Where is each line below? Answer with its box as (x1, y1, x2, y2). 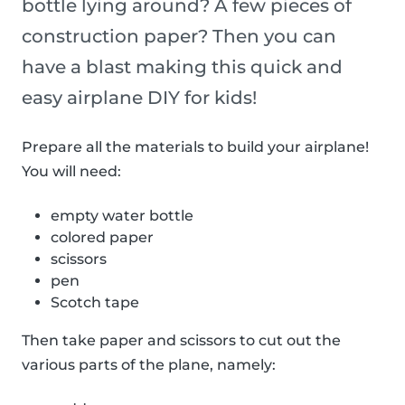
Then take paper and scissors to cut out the (22, 332, 341, 350)
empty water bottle (51, 207, 193, 225)
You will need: (22, 163, 121, 181)
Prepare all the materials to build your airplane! (22, 138, 369, 156)
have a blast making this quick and (22, 56, 343, 79)
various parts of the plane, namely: (22, 356, 276, 374)
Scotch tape (51, 294, 139, 312)
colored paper (51, 229, 154, 247)
